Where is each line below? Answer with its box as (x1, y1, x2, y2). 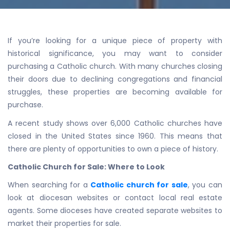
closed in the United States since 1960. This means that (8, 130, 222, 141)
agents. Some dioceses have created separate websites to (8, 205, 222, 216)
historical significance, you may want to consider (8, 48, 222, 59)
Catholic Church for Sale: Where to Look (8, 161, 165, 172)
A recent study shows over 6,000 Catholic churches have (8, 118, 222, 128)
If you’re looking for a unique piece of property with (8, 35, 222, 46)
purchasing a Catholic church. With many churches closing (8, 61, 222, 72)
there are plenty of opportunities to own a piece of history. (8, 143, 218, 154)
